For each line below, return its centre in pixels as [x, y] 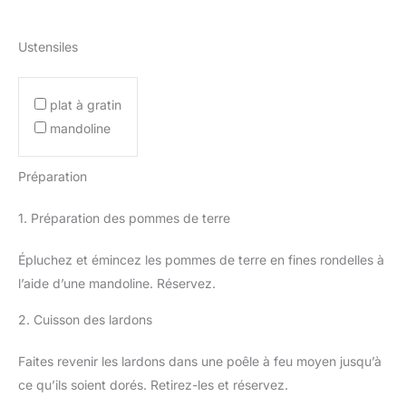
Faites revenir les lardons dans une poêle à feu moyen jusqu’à [200, 361]
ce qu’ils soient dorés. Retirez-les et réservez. [153, 384]
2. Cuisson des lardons [85, 319]
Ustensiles [48, 46]
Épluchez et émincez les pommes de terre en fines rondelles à [201, 259]
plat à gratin [86, 104]
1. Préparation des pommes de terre [124, 217]
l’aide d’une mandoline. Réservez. [117, 283]
